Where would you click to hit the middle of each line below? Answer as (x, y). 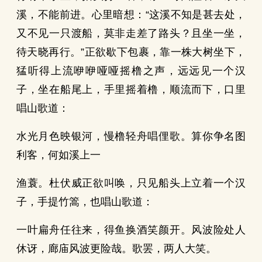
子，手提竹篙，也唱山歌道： (85, 202)
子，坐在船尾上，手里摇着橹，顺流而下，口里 (131, 89)
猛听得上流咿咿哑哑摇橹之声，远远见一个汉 (131, 71)
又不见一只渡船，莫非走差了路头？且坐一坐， (131, 33)
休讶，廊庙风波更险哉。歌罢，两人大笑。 (116, 249)
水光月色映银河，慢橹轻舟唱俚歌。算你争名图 (131, 136)
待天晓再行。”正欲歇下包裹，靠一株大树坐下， (131, 52)
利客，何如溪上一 (58, 155)
